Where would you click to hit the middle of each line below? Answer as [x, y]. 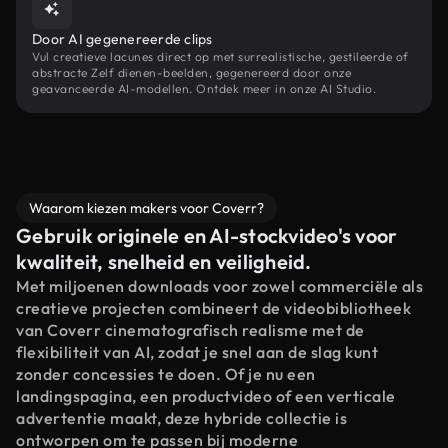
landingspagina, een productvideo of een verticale [206, 396]
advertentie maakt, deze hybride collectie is [181, 418]
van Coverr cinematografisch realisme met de [190, 330]
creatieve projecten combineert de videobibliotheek [213, 308]
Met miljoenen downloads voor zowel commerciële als [219, 286]
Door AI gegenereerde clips [122, 39]
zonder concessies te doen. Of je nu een [166, 374]
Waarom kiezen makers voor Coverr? [146, 208]
